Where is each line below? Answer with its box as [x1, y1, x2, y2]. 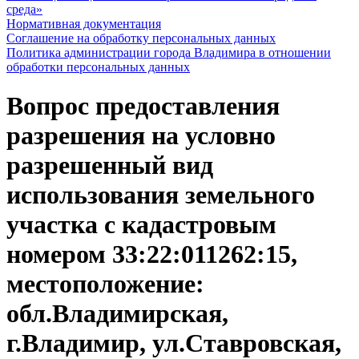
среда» [6, 2, 42, 16]
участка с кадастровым [6, 210, 276, 240]
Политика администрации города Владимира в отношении [6, 46, 331, 59]
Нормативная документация [6, 17, 161, 30]
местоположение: [6, 269, 204, 299]
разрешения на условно [6, 121, 276, 151]
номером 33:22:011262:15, [6, 240, 297, 269]
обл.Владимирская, [6, 299, 228, 329]
